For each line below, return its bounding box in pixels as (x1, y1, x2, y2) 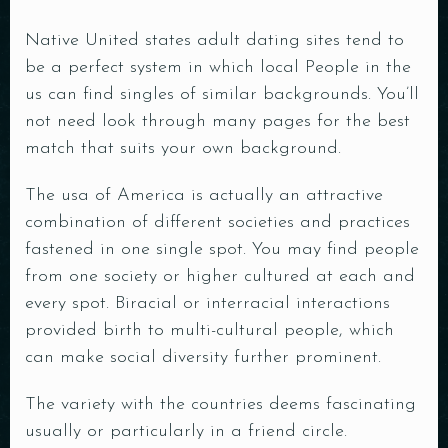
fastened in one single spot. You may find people (25, 240, 419, 259)
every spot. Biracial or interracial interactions (25, 294, 390, 313)
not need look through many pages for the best (25, 112, 410, 131)
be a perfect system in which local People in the (25, 58, 411, 77)
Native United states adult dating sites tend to (25, 31, 404, 50)
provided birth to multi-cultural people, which (25, 321, 394, 340)
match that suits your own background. (25, 139, 341, 158)
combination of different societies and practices (25, 213, 410, 232)
